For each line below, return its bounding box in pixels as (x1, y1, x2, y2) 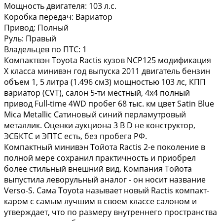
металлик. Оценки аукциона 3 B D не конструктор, (4, 119, 195, 131)
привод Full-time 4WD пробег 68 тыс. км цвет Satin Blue (4, 98, 214, 109)
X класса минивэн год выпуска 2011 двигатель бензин (4, 65, 210, 76)
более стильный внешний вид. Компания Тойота (4, 163, 192, 174)
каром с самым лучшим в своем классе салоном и (4, 195, 197, 207)
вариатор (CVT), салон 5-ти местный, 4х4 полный (4, 87, 190, 98)
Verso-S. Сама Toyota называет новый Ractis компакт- (4, 184, 209, 196)
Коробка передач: (4, 11, 74, 22)
